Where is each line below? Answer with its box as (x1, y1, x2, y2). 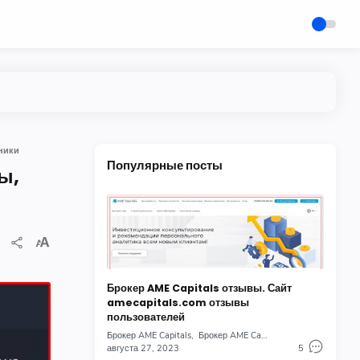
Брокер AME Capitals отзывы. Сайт (107, 281, 292, 296)
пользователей (107, 310, 185, 325)
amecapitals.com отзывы (107, 296, 249, 310)
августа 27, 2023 (107, 342, 179, 355)
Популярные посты (107, 157, 223, 174)
